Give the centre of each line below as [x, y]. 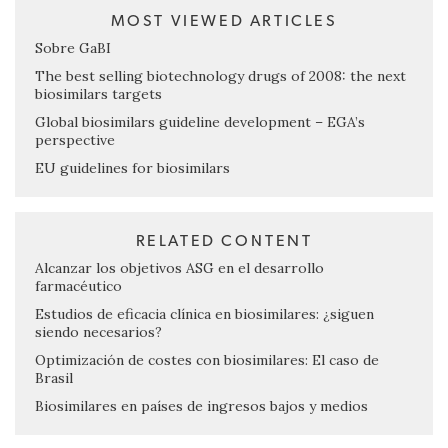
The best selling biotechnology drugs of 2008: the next [220, 76]
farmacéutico [78, 286]
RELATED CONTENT [224, 241]
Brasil [54, 378]
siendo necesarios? [98, 332]
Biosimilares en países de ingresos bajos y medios [201, 406]
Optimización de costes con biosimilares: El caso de [207, 360]
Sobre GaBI [73, 48]
